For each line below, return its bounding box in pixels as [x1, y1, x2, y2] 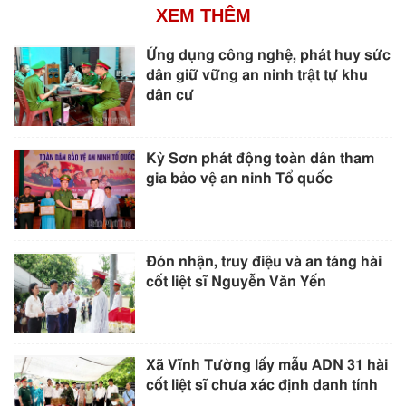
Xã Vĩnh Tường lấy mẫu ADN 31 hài [146, 358, 389, 373]
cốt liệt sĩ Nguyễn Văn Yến [146, 274, 327, 289]
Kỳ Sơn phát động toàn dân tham [146, 150, 375, 166]
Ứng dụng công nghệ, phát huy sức [146, 47, 391, 63]
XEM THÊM [155, 5, 251, 25]
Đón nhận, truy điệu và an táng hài [146, 254, 382, 269]
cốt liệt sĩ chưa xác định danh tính [146, 378, 379, 393]
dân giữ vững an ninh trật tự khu [146, 67, 369, 82]
